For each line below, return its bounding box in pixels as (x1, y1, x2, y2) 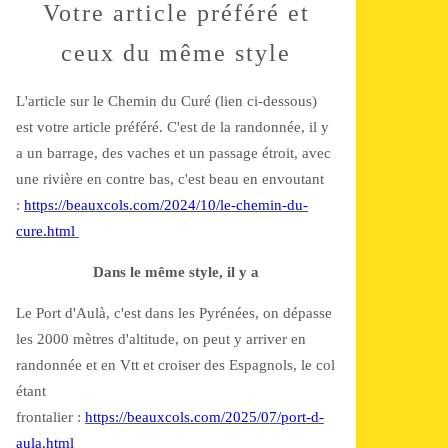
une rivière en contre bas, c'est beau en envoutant (16, 171, 324, 187)
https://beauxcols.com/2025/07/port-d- (85, 409, 324, 425)
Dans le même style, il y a (93, 264, 259, 280)
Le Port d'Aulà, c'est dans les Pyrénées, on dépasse (16, 305, 332, 321)
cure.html (16, 223, 75, 239)
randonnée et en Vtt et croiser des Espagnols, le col (16, 357, 335, 373)
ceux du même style (61, 40, 291, 66)
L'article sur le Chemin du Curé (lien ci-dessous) (16, 93, 317, 109)
